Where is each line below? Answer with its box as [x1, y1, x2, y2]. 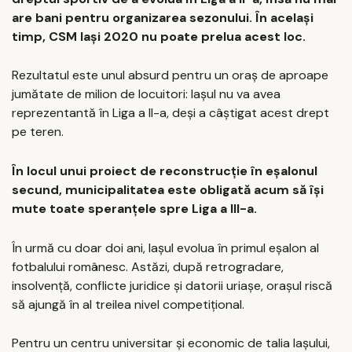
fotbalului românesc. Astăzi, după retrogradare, [12, 258, 284, 275]
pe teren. [12, 123, 64, 141]
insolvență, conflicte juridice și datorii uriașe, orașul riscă [12, 277, 332, 294]
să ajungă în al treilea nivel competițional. [12, 295, 244, 313]
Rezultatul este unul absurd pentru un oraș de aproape [12, 67, 328, 84]
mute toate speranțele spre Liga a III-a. [12, 200, 257, 218]
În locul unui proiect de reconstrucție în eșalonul [12, 163, 317, 180]
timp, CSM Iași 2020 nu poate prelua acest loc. [12, 27, 306, 45]
